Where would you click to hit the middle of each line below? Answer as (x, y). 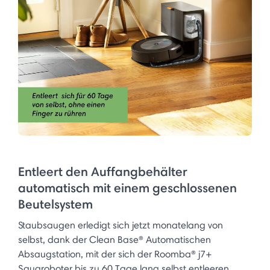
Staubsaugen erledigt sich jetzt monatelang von (121, 225)
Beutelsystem (55, 204)
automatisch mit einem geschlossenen (127, 187)
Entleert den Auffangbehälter (103, 171)
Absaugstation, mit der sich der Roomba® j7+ (115, 254)
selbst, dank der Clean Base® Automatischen (115, 239)
